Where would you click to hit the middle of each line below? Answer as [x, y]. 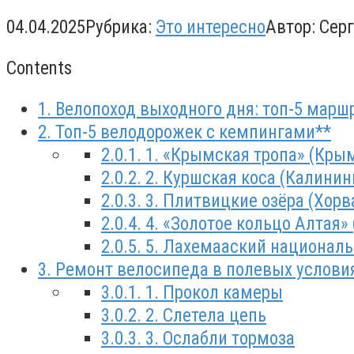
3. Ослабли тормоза [218, 339]
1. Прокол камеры [212, 293]
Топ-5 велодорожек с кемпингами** [191, 133]
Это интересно [211, 28]
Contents [39, 69]
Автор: [290, 28]
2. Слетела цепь [204, 316]
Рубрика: [119, 28]
